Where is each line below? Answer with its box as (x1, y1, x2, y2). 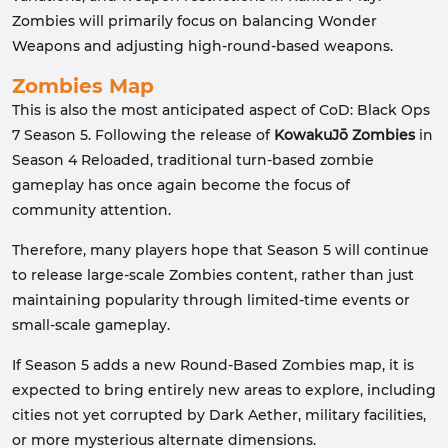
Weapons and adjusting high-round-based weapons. (12, 37, 393, 55)
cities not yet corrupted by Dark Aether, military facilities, (12, 406, 426, 424)
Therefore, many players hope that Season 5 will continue (12, 241, 429, 259)
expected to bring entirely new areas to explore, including (12, 381, 436, 399)
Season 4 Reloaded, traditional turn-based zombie (12, 151, 374, 169)
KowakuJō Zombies (274, 126, 415, 144)
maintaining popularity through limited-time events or (12, 291, 410, 309)
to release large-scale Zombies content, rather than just (12, 266, 414, 284)
